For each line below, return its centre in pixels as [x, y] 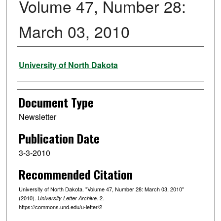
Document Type [56, 102]
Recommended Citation [75, 174]
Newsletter [37, 117]
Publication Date [59, 138]
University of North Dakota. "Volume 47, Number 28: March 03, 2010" [101, 189]
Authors [33, 60]
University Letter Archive [67, 198]
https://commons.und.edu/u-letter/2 [60, 206]
